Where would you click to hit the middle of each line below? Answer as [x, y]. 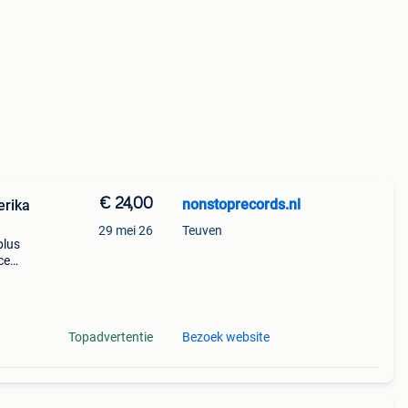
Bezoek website [225, 337]
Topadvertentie [110, 337]
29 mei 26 [125, 230]
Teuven [202, 230]
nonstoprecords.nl [241, 204]
